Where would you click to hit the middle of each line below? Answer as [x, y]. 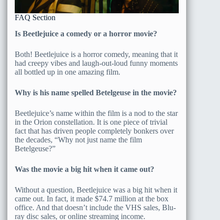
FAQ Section [35, 18]
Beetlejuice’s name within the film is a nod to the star [96, 113]
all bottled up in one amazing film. [68, 72]
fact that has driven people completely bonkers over [94, 131]
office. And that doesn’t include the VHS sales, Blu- [95, 208]
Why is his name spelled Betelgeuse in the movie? [96, 93]
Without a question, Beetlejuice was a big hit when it [96, 190]
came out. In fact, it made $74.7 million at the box [92, 199]
